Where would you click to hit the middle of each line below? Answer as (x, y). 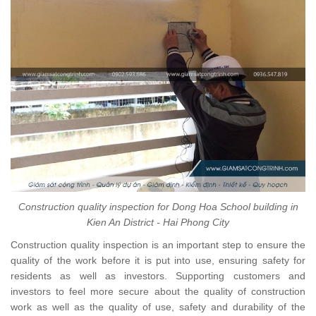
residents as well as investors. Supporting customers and (158, 275)
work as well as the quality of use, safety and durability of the (158, 306)
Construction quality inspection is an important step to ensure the (158, 244)
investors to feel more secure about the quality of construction (158, 291)
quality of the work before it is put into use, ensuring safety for (158, 260)
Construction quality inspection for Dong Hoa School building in (158, 206)
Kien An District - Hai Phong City (158, 222)
